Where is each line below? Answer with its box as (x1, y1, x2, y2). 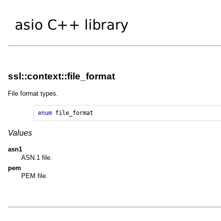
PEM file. (21, 172, 48, 180)
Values (8, 129, 32, 138)
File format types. (8, 90, 58, 98)
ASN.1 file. (21, 153, 52, 161)
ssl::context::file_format (8, 71, 115, 82)
